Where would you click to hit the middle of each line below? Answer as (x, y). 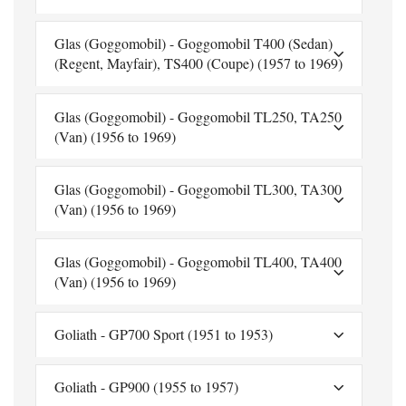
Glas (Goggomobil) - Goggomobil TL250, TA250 (198, 116)
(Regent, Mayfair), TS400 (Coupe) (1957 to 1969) (198, 63)
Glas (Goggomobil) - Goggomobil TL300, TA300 (198, 188)
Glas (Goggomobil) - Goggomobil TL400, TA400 (198, 262)
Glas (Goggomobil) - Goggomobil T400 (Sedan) (193, 43)
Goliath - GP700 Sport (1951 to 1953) (164, 334)
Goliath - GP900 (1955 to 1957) (146, 387)
